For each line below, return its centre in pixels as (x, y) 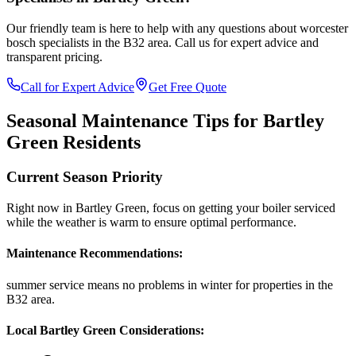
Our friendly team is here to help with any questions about (153, 28)
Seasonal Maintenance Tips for (135, 120)
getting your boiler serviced (267, 208)
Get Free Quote (188, 87)
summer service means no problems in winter (119, 284)
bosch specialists (48, 42)
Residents (99, 142)
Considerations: (160, 330)
